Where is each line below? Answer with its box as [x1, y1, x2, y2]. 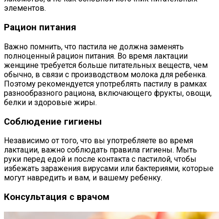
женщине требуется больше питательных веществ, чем [4, 60, 208, 70]
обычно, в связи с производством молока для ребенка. [4, 69, 207, 79]
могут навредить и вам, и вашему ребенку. [4, 173, 162, 183]
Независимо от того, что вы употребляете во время [4, 136, 193, 146]
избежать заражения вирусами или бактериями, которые [4, 164, 214, 174]
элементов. [4, 3, 46, 13]
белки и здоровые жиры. [4, 97, 97, 107]
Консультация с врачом [4, 192, 109, 203]
